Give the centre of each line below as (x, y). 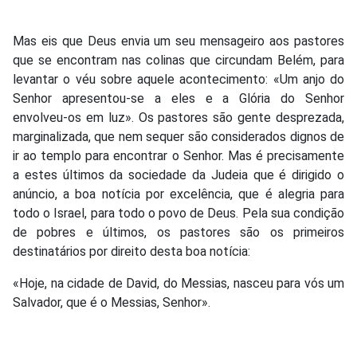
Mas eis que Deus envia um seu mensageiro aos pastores (178, 41)
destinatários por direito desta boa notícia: (131, 251)
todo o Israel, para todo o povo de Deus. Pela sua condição (178, 213)
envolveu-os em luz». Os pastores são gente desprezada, (178, 117)
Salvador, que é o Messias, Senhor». (112, 302)
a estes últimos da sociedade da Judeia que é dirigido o (178, 175)
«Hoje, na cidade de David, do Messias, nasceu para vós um (178, 283)
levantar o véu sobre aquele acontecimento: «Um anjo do (178, 79)
